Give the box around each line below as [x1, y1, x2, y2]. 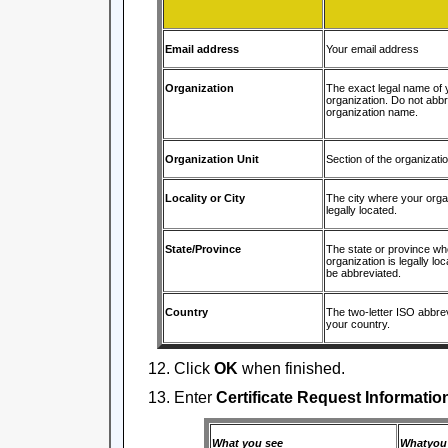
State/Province [164, 243, 241, 255]
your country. [325, 318, 390, 330]
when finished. [238, 360, 345, 377]
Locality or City [164, 192, 245, 204]
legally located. [325, 204, 397, 216]
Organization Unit [164, 153, 259, 165]
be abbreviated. [325, 267, 401, 279]
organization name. [325, 106, 418, 118]
